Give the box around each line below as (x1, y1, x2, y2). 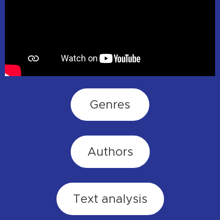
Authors (87, 144, 133, 159)
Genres (90, 97, 130, 112)
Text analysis (73, 191, 147, 206)
